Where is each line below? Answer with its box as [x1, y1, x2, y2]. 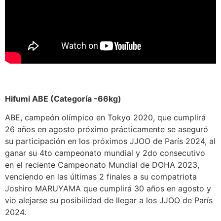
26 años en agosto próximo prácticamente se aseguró [5, 124, 208, 134]
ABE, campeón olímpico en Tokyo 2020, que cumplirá [5, 112, 206, 122]
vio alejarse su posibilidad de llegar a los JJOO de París [5, 195, 213, 205]
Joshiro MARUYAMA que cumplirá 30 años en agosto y [5, 183, 211, 193]
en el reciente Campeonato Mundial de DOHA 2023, [5, 159, 199, 170]
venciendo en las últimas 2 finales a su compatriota [5, 171, 197, 182]
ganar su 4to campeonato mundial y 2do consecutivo [5, 147, 205, 158]
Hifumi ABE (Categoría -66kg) [5, 93, 121, 104]
